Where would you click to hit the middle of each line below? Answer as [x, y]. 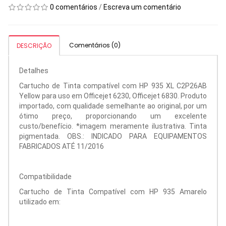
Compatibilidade [45, 177]
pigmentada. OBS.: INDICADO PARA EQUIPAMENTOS [113, 136]
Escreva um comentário [142, 7]
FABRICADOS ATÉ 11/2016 [62, 147]
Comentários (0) [95, 45]
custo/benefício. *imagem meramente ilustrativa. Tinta [113, 126]
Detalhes [34, 71]
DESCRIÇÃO [34, 46]
